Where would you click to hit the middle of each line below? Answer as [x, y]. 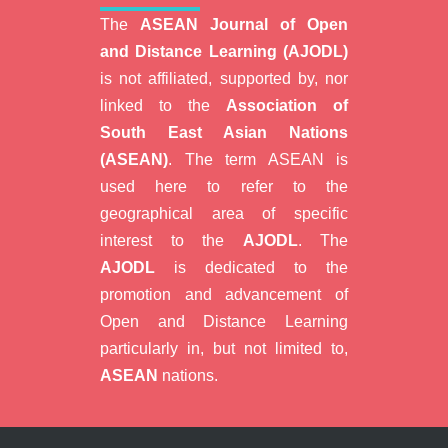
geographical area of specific [224, 213]
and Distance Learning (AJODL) [224, 51]
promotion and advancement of [224, 294]
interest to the [171, 240]
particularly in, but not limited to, [224, 348]
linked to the [163, 105]
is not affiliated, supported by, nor [224, 78]
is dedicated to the [251, 267]
